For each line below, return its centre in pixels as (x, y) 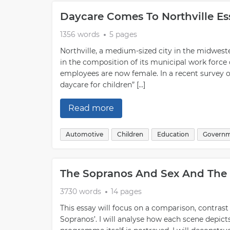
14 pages (126, 191)
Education (173, 134)
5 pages (123, 34)
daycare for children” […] (103, 85)
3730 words (81, 191)
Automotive (84, 134)
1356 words (80, 34)
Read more (91, 108)
